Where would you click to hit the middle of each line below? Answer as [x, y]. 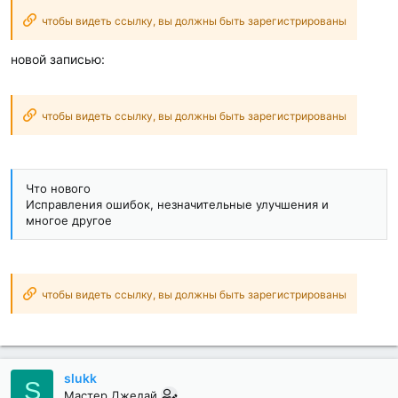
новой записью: [58, 60]
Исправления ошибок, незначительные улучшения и [177, 205]
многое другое [69, 221]
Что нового [58, 189]
